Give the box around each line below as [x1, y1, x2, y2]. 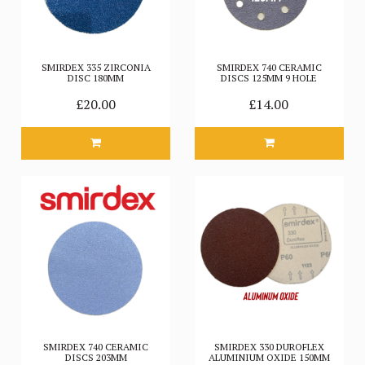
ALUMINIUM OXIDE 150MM [208, 350, 330, 363]
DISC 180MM [68, 71, 125, 84]
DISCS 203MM [64, 350, 127, 363]
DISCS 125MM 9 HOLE [221, 71, 318, 84]
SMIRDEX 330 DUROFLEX [213, 340, 324, 353]
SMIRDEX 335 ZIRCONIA [41, 60, 151, 73]
